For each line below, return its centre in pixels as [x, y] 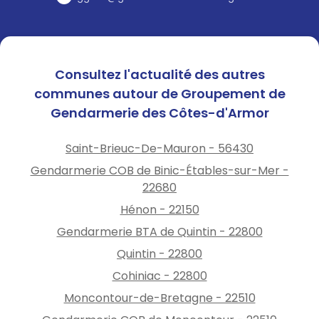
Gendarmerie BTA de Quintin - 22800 [159, 231]
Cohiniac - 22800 [159, 276]
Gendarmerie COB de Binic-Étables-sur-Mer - [159, 170]
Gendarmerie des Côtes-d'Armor [159, 113]
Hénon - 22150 [159, 209]
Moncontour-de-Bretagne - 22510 [159, 298]
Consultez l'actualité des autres [159, 74]
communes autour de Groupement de [159, 93]
